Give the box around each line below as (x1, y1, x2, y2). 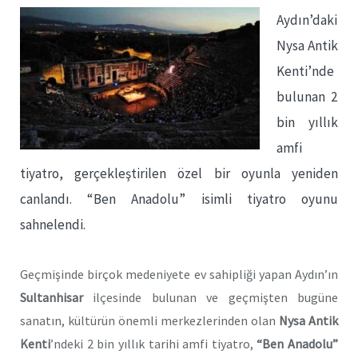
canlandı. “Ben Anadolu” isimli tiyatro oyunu (20, 190, 338, 208)
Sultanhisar (20, 288, 83, 305)
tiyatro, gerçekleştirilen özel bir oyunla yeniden (20, 165, 338, 182)
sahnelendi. (20, 216, 86, 233)
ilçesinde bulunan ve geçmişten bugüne (83, 288, 338, 305)
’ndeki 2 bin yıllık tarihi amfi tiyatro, (50, 335, 257, 352)
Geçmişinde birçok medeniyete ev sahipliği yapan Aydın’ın (20, 265, 338, 282)
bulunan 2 (276, 88, 338, 105)
